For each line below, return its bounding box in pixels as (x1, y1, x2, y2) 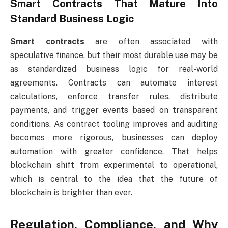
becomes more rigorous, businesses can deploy (10, 132, 218, 142)
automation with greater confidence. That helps (10, 146, 218, 156)
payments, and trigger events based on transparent (10, 105, 218, 115)
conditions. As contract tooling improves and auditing (10, 119, 218, 129)
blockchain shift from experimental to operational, (10, 160, 218, 170)
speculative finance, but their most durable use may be (10, 50, 218, 60)
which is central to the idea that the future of (10, 174, 218, 184)
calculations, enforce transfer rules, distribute (10, 91, 218, 101)
